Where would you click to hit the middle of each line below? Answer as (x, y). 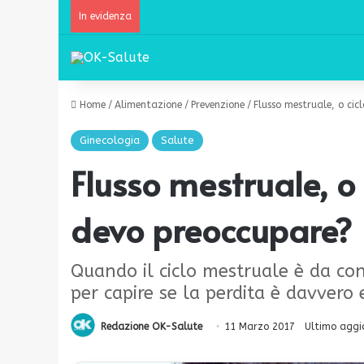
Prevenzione (218, 105)
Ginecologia (110, 140)
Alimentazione (148, 105)
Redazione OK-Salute (152, 327)
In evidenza (105, 16)
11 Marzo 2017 (260, 327)
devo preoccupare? (211, 229)
